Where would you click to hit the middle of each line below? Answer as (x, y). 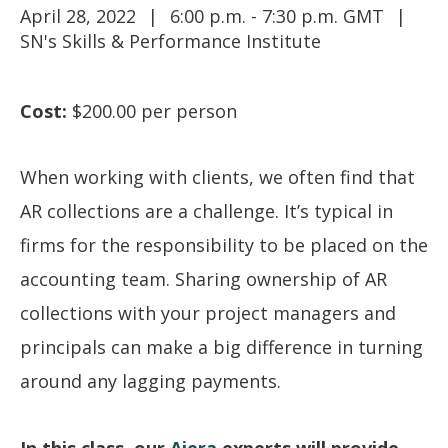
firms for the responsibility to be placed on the (224, 245)
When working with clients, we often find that (217, 177)
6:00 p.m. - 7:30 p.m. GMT (277, 16)
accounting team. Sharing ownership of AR (203, 279)
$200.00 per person (152, 111)
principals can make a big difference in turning (221, 347)
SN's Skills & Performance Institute (170, 41)
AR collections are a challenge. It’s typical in (206, 211)
